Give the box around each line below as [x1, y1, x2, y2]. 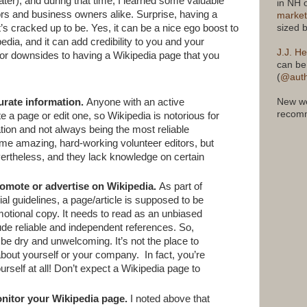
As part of [159, 181, 203, 193]
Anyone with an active [86, 96, 185, 108]
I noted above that [130, 293, 210, 305]
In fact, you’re [145, 249, 206, 261]
